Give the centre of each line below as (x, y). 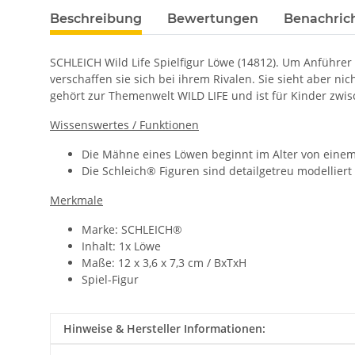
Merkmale (76, 200)
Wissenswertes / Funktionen (124, 125)
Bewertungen (213, 19)
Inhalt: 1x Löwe (121, 246)
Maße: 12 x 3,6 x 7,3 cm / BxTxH (164, 263)
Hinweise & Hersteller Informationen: (164, 329)
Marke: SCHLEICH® (132, 230)
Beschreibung (96, 19)
